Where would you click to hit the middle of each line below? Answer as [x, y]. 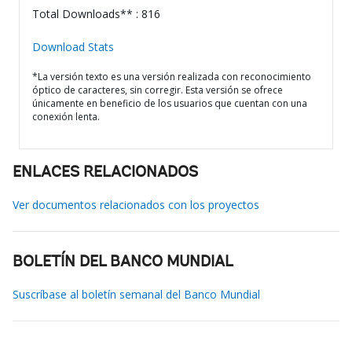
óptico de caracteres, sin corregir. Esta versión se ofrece [158, 90]
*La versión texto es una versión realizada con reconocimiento [172, 77]
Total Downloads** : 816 [96, 14]
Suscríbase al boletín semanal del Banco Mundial [136, 294]
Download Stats [73, 47]
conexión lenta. [66, 117]
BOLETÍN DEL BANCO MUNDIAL [123, 262]
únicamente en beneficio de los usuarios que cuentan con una [170, 103]
